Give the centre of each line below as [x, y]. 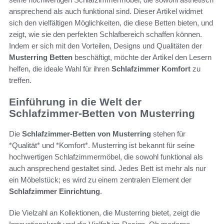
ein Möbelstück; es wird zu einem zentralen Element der [100, 179]
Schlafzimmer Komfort [151, 69]
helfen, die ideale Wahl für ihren [60, 69]
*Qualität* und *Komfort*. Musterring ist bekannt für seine [102, 145]
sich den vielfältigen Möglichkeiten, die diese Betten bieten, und [111, 23]
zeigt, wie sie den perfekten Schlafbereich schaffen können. [105, 34]
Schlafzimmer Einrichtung [54, 191]
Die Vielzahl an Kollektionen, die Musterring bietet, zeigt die [104, 212]
